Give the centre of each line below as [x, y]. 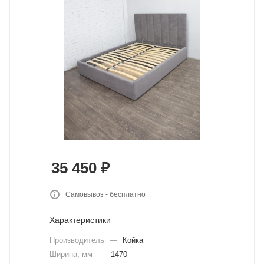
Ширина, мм [72, 254]
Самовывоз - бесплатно [105, 194]
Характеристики [80, 220]
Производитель [78, 240]
